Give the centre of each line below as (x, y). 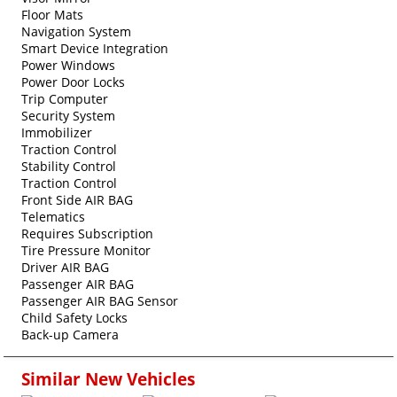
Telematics (53, 216)
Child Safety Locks (74, 317)
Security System (68, 115)
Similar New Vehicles (108, 378)
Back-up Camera (70, 334)
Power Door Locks (73, 82)
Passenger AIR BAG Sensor (100, 300)
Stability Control (69, 166)
